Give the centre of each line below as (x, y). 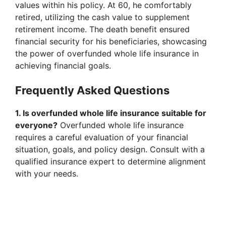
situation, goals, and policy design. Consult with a (110, 150)
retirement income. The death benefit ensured (102, 30)
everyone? (36, 125)
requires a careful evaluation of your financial (102, 137)
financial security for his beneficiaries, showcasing (111, 42)
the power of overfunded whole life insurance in (107, 54)
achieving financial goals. (63, 66)
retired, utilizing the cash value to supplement (102, 17)
